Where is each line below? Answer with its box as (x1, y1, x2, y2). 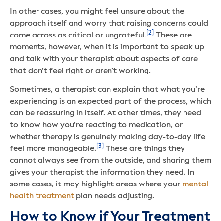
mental (182, 181, 208, 189)
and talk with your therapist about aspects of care (10, 55, 198, 63)
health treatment (10, 192, 74, 201)
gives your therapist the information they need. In (10, 169, 194, 177)
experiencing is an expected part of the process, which (10, 98, 211, 106)
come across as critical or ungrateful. (10, 31, 147, 39)
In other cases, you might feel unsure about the (10, 7, 184, 16)
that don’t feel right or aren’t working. (10, 67, 151, 75)
